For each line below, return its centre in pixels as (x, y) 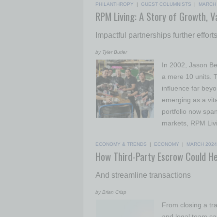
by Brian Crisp (111, 192)
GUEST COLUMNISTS (166, 4)
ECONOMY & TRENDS (121, 144)
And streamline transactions (143, 175)
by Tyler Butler (111, 52)
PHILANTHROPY (115, 4)
